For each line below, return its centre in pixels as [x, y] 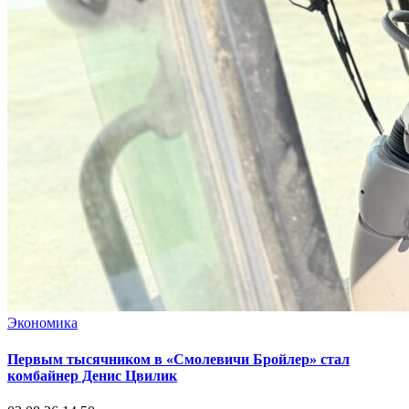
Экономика [42, 323]
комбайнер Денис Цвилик [92, 375]
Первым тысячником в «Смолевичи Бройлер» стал [178, 359]
